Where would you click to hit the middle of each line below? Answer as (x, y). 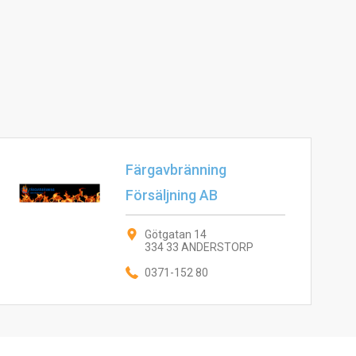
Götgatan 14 (175, 234)
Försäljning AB (171, 195)
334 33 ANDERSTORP (199, 247)
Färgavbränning (176, 170)
